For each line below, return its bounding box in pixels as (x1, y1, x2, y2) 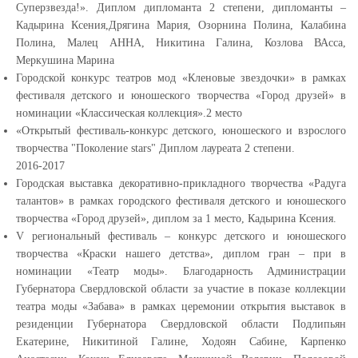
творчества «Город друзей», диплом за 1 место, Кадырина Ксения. (16, 213, 336, 225)
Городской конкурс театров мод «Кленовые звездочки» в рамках (16, 72, 346, 84)
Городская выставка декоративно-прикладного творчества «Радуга (16, 177, 346, 189)
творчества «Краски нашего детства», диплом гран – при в (16, 248, 346, 260)
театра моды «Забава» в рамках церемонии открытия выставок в (16, 300, 346, 312)
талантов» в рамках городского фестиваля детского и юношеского (16, 195, 346, 207)
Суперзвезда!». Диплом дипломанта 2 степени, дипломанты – (16, 2, 346, 14)
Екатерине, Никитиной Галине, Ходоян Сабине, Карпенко (16, 336, 346, 348)
